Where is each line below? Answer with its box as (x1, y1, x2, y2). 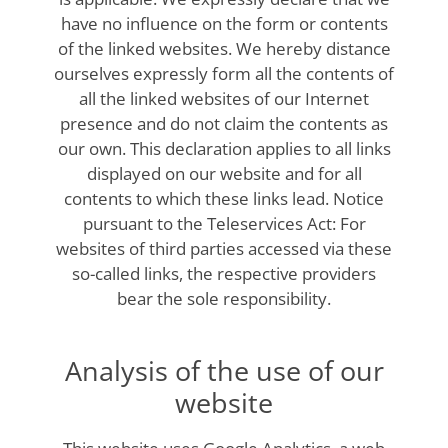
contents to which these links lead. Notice (64, 186, 384, 210)
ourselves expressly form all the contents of (54, 61, 394, 85)
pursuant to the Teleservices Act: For (82, 211, 366, 235)
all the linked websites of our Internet (79, 86, 369, 110)
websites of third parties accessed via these (56, 236, 392, 260)
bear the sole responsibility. (117, 286, 331, 310)
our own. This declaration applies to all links (57, 136, 391, 160)
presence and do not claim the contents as (60, 111, 388, 135)
